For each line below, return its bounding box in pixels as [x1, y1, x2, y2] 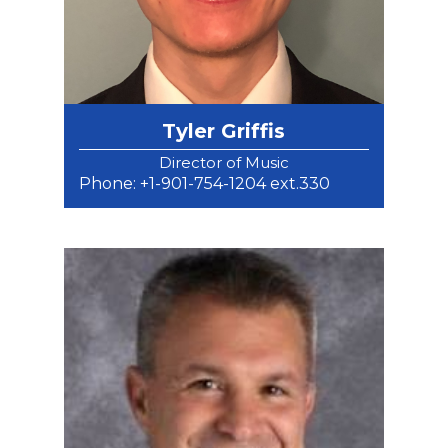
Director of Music [158, 153, 289, 173]
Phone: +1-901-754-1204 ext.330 [78, 174, 330, 194]
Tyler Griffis [162, 119, 286, 144]
